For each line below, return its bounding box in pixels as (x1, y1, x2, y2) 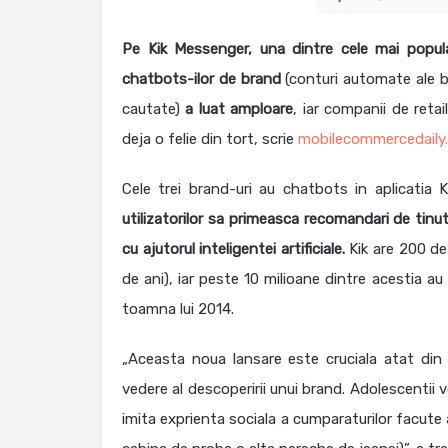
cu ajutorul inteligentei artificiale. (122, 240, 345, 258)
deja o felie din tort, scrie (122, 130, 298, 148)
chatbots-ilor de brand (122, 70, 281, 88)
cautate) (122, 100, 186, 118)
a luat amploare (185, 100, 294, 118)
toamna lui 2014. (122, 300, 234, 318)
